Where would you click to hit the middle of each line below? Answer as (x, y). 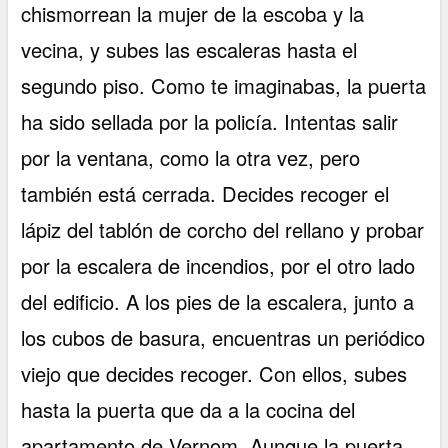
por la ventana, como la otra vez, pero (191, 158)
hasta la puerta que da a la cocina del (188, 410)
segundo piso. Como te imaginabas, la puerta (224, 86)
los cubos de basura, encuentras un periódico (223, 338)
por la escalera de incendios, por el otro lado (218, 266)
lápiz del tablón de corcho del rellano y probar (223, 230)
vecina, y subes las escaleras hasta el (189, 50)
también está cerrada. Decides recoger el (205, 194)
